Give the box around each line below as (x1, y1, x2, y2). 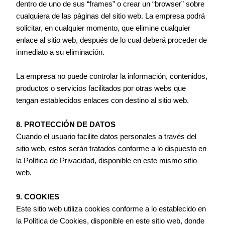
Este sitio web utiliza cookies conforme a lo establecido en (16, 205, 206, 213)
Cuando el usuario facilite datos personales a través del (16, 133, 197, 141)
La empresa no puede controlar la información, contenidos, (16, 72, 208, 81)
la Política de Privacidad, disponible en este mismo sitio (16, 157, 197, 165)
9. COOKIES (16, 193, 60, 201)
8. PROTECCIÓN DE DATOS (16, 121, 116, 129)
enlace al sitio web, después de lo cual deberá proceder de (16, 36, 207, 45)
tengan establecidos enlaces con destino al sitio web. (16, 96, 189, 105)
